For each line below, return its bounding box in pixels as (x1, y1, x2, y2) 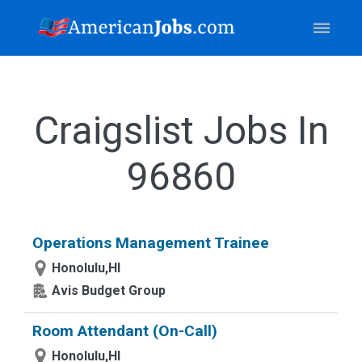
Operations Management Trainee (32, 234, 269, 252)
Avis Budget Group (52, 283, 166, 298)
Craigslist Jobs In (33, 107, 329, 154)
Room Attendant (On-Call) (32, 322, 217, 340)
